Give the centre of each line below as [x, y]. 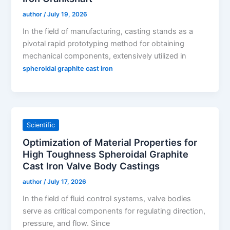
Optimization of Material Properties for [110, 142]
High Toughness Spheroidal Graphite [106, 154]
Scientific [41, 125]
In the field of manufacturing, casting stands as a [108, 31]
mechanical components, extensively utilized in [105, 56]
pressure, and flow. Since [66, 223]
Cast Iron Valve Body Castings [91, 166]
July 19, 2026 [68, 15]
